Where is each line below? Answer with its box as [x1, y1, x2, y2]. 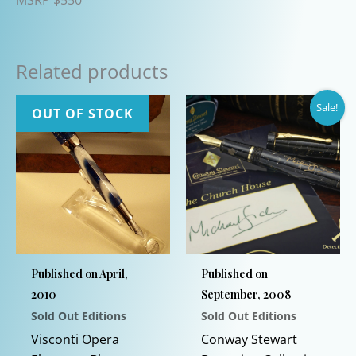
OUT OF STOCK [32, 104, 133, 122]
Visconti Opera [31, 331, 120, 349]
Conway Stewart [201, 331, 298, 349]
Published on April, [31, 266, 129, 282]
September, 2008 [201, 287, 292, 303]
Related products [16, 57, 168, 84]
